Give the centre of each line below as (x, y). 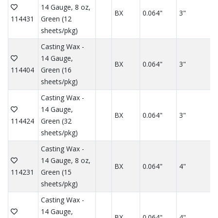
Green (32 (56, 121)
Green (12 (56, 19)
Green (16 (56, 70)
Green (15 (56, 172)
